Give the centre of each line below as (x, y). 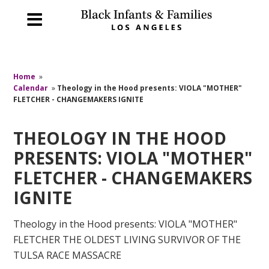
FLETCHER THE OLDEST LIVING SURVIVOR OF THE (127, 240)
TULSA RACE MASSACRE (68, 255)
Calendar (31, 88)
